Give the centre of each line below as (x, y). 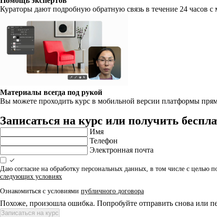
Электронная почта (122, 150)
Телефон (104, 141)
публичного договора (112, 191)
